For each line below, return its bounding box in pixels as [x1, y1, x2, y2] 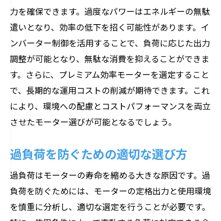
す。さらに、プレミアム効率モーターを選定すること [10, 68, 209, 80]
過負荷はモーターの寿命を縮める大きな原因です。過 [10, 169, 210, 181]
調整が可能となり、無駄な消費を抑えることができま [10, 52, 210, 65]
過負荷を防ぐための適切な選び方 [10, 145, 187, 162]
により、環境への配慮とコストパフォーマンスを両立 [10, 100, 211, 112]
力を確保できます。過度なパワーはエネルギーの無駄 [10, 5, 210, 17]
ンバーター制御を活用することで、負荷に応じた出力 [10, 37, 210, 49]
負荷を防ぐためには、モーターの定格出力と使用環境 [10, 184, 211, 197]
